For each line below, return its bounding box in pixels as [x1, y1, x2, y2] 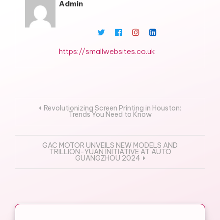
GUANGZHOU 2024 [75, 154, 140, 163]
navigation [14, 121, 95, 139]
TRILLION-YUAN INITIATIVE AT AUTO [49, 147, 171, 156]
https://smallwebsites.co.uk [59, 47, 156, 56]
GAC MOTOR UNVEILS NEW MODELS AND [42, 141, 178, 150]
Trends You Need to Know [68, 110, 152, 119]
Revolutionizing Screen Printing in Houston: [44, 104, 181, 112]
